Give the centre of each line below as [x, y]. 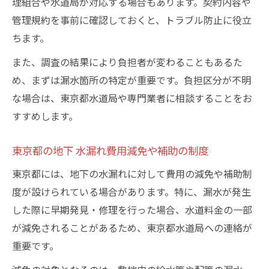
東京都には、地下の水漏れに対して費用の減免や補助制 [132, 174]
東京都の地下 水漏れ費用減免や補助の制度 [110, 150]
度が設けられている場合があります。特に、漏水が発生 [131, 192]
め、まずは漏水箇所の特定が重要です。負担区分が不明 [131, 80]
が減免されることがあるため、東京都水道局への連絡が [132, 228]
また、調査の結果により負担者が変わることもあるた [127, 62]
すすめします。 [45, 116]
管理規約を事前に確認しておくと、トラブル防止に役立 [132, 20]
